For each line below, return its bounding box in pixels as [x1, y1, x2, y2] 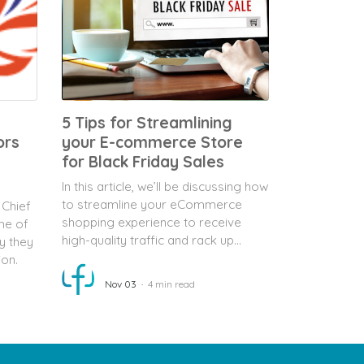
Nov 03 [105, 278, 136, 290]
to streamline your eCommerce [62, 197, 242, 212]
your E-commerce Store [62, 132, 243, 152]
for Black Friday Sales [62, 152, 224, 171]
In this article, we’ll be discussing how [62, 179, 268, 194]
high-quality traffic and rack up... [62, 232, 241, 248]
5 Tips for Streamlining [62, 113, 232, 132]
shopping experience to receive [62, 214, 241, 230]
